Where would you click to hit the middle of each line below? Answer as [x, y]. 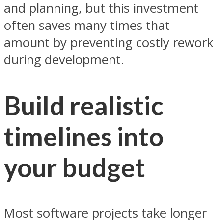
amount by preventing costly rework [109, 43]
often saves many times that [87, 26]
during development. [64, 60]
